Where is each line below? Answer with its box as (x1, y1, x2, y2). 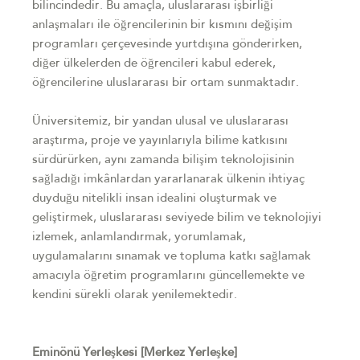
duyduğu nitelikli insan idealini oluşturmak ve (32, 193, 276, 205)
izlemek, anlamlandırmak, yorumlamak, (32, 231, 246, 243)
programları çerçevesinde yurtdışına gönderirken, (32, 39, 302, 51)
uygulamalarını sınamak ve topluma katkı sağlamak (32, 251, 311, 263)
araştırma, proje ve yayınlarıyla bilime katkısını (32, 135, 288, 147)
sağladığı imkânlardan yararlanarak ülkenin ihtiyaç (32, 174, 305, 186)
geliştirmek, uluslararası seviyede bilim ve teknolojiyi (32, 212, 321, 224)
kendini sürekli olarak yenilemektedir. (32, 289, 237, 301)
